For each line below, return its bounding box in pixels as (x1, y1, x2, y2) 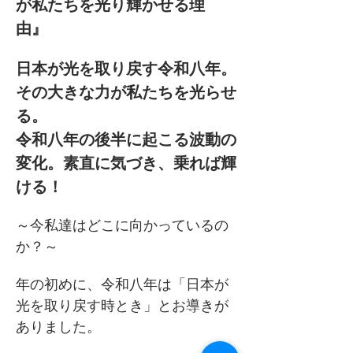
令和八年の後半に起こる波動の (16, 131, 236, 148)
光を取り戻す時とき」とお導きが (16, 298, 229, 314)
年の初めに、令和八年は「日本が (16, 277, 229, 292)
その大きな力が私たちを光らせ (16, 84, 236, 101)
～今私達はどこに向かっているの (16, 217, 229, 233)
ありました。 (16, 319, 101, 335)
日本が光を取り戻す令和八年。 (16, 60, 236, 77)
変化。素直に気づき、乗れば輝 (16, 154, 236, 172)
